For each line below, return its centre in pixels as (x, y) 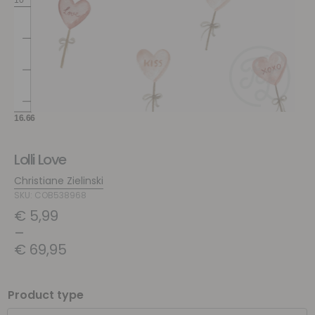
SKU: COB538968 (50, 195)
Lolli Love (40, 160)
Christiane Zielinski (59, 181)
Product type (46, 295)
